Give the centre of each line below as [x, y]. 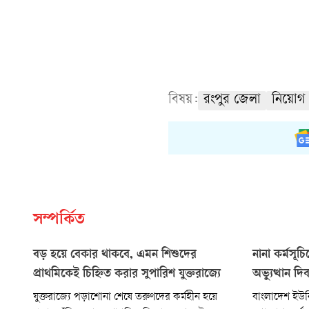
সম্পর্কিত [59, 220]
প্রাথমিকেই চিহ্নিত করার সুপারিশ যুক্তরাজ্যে [127, 274]
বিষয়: [183, 100]
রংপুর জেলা [232, 100]
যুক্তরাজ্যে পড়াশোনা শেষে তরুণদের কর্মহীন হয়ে [125, 297]
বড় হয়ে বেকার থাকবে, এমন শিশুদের [115, 255]
